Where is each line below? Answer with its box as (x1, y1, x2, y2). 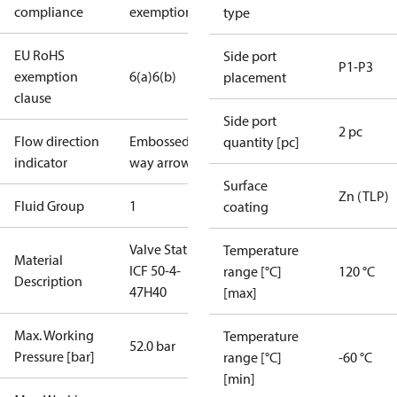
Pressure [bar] (14, 347, 95, 365)
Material (14, 251, 63, 269)
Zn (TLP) (339, 187, 389, 205)
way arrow (129, 153, 191, 171)
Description (14, 272, 82, 290)
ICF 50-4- (129, 261, 181, 279)
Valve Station (129, 240, 206, 258)
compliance (14, 3, 83, 20)
